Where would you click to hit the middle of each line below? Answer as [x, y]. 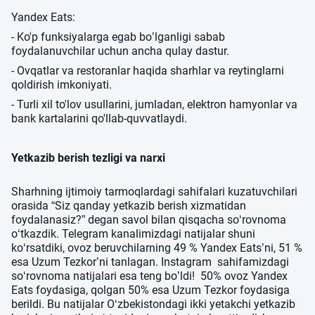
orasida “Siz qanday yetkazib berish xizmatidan [129, 205]
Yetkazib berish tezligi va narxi [88, 157]
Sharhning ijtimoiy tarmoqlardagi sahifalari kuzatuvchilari [154, 191]
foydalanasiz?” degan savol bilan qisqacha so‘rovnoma [149, 219]
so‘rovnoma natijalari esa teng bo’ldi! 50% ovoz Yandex [149, 276]
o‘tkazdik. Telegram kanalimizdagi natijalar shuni [135, 233]
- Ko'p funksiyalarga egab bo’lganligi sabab [118, 37]
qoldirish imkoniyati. [62, 84]
